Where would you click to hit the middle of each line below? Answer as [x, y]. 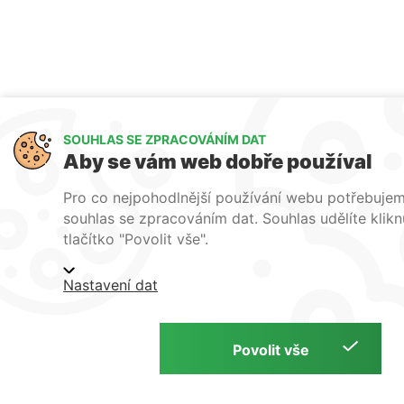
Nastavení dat [111, 285]
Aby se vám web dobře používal [218, 162]
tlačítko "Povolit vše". [136, 239]
